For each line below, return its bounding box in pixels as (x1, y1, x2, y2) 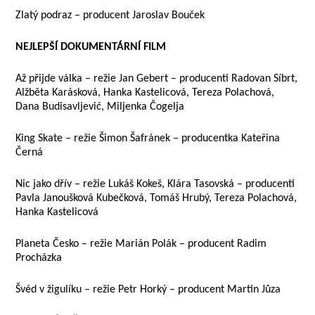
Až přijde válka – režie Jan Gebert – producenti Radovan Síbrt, (15, 73, 298, 84)
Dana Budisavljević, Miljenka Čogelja (15, 101, 185, 112)
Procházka (15, 252, 63, 264)
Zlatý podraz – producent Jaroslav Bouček (15, 10, 205, 21)
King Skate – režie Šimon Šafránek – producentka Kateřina (15, 133, 281, 144)
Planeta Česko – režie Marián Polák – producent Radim (15, 238, 267, 250)
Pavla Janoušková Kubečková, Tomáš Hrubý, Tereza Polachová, (15, 193, 297, 204)
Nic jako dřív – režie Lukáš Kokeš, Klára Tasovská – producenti (15, 179, 295, 190)
